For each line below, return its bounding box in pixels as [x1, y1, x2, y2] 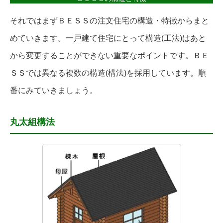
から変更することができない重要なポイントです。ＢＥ [10, 51, 209, 60]
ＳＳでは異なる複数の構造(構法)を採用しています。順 [10, 69, 206, 78]
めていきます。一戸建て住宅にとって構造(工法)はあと [10, 34, 206, 43]
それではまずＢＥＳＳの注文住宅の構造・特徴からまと [10, 16, 209, 25]
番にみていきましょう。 [10, 86, 98, 95]
